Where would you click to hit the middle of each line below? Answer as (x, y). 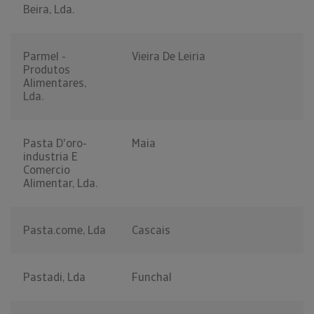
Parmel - (45, 57)
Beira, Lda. (49, 10)
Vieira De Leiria (169, 57)
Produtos (47, 70)
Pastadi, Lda (54, 278)
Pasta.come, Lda (64, 231)
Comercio (47, 170)
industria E (50, 157)
